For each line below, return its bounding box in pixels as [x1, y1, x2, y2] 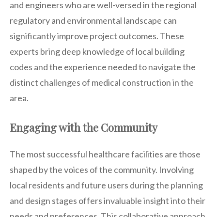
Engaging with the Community [10, 120, 157, 135]
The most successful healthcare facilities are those [10, 148, 201, 159]
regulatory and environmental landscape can [10, 15, 177, 26]
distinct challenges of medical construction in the [10, 77, 194, 88]
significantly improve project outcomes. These [10, 30, 184, 41]
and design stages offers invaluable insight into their [10, 195, 205, 206]
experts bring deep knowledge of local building [10, 46, 185, 57]
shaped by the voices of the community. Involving [10, 164, 194, 175]
